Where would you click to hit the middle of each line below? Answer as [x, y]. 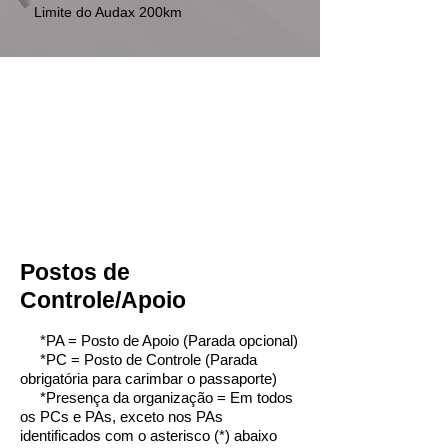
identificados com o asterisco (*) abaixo [148, 435]
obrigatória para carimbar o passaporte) [148, 378]
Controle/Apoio [103, 300]
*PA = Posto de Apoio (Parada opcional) [159, 340]
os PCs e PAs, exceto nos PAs [121, 416]
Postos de [75, 272]
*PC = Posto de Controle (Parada [138, 359]
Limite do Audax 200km [108, 12]
